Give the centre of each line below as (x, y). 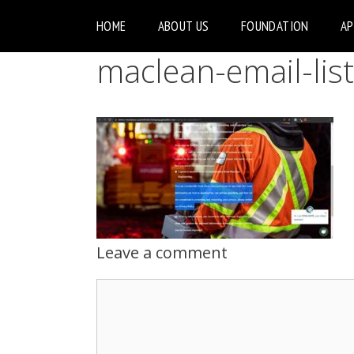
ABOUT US (183, 26)
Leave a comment (162, 252)
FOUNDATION (275, 26)
